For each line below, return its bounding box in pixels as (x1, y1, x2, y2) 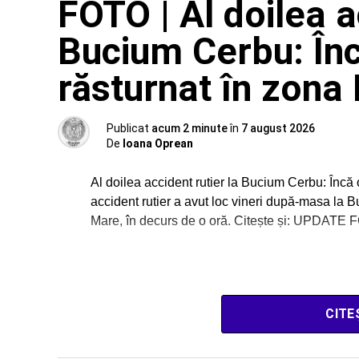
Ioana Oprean (123, 137, 193, 151)
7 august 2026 (241, 122, 315, 135)
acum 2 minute (151, 122, 228, 135)
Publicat (107, 122, 149, 135)
